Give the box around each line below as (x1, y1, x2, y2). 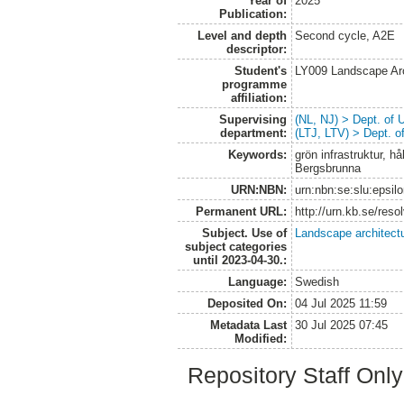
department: (219, 126, 287, 141)
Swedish (295, 275, 340, 289)
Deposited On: (207, 297, 287, 311)
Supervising (218, 113, 287, 127)
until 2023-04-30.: (192, 253, 287, 268)
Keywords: (227, 148, 287, 162)
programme (221, 78, 287, 92)
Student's (234, 64, 287, 78)
